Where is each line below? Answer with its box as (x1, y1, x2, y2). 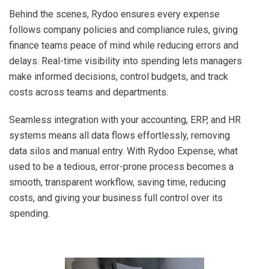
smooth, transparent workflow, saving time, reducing (9, 176, 226, 188)
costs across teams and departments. (9, 86, 168, 98)
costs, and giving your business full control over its (9, 192, 223, 204)
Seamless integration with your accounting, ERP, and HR (9, 113, 241, 125)
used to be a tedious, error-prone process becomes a (9, 160, 234, 172)
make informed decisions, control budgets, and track (9, 70, 228, 82)
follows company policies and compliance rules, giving (9, 23, 238, 35)
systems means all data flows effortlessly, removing (9, 129, 230, 141)
